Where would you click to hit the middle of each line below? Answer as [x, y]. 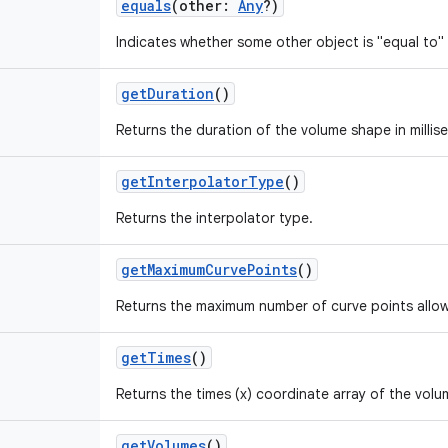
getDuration [167, 93]
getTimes [156, 357]
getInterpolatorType [202, 181]
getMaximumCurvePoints [209, 269]
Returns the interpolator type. [214, 218]
